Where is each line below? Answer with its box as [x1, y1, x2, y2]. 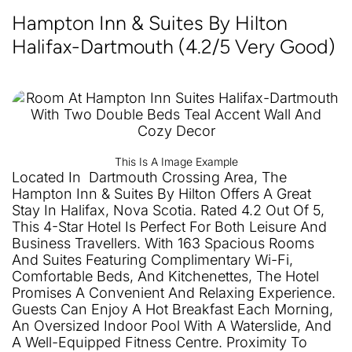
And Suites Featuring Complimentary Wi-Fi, [12, 251, 293, 269]
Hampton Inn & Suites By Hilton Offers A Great [12, 185, 311, 203]
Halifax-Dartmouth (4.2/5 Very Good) [12, 35, 335, 59]
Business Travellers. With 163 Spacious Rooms [12, 235, 314, 252]
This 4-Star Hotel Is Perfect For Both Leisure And [12, 218, 327, 236]
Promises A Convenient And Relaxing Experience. [12, 284, 335, 302]
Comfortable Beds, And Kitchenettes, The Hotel [12, 268, 319, 285]
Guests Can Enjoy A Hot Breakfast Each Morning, [12, 301, 333, 318]
